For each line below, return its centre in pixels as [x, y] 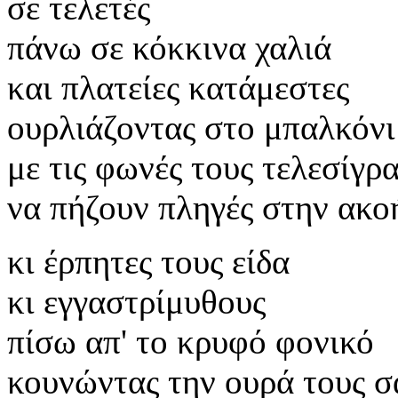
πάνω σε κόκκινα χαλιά [169, 47]
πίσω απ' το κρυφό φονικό [191, 341]
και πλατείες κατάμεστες [178, 87]
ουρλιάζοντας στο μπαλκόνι [201, 127]
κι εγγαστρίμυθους [136, 301]
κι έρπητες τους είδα [148, 261]
